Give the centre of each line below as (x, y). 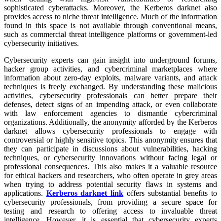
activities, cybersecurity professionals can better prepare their (110, 95)
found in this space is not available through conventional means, (110, 25)
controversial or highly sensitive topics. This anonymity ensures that (110, 140)
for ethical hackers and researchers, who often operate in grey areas (110, 175)
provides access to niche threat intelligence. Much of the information (110, 16)
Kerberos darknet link (85, 193)
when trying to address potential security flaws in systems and (110, 184)
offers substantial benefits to (170, 193)
